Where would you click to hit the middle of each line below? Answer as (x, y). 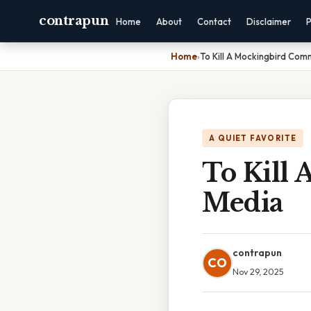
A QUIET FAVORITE (253, 138)
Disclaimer (269, 22)
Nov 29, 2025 (258, 271)
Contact (215, 22)
